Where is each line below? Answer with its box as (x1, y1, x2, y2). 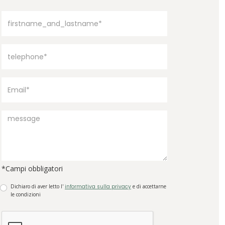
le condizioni (11, 190, 41, 198)
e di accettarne (131, 182, 166, 190)
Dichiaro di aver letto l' (11, 182, 65, 190)
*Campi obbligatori (2, 163, 63, 173)
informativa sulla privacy (65, 182, 131, 190)
